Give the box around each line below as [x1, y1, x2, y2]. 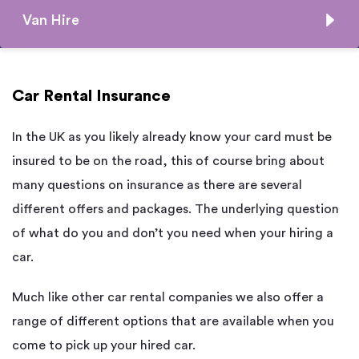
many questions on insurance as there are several [12, 179, 302, 192]
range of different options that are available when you [12, 315, 334, 329]
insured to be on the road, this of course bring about [12, 155, 325, 168]
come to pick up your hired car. [12, 339, 196, 353]
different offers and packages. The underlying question [12, 203, 339, 216]
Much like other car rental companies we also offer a [12, 291, 324, 305]
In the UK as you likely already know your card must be [12, 131, 332, 144]
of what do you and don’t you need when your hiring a [12, 227, 333, 240]
